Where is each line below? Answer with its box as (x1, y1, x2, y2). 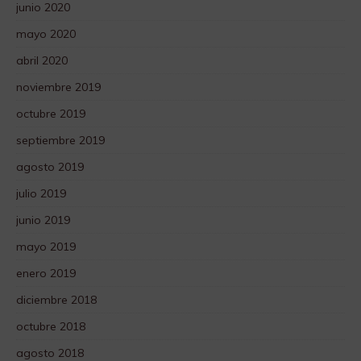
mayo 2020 (16, 27, 76, 42)
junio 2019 (16, 213, 70, 228)
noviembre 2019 (16, 80, 101, 95)
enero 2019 (16, 266, 76, 281)
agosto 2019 (16, 160, 84, 175)
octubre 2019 (16, 106, 85, 122)
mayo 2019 (16, 239, 76, 255)
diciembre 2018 (16, 293, 97, 308)
